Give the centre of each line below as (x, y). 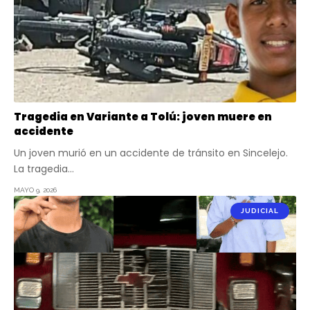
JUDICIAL (260, 210)
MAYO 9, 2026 (35, 190)
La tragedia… (44, 168)
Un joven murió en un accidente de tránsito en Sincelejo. (151, 153)
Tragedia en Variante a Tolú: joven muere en (143, 116)
